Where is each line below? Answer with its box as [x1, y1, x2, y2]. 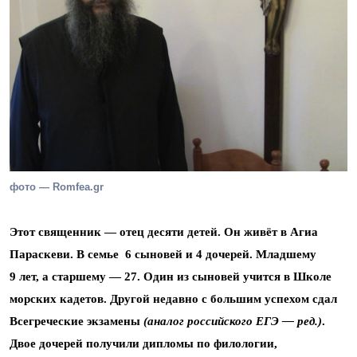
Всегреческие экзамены [10, 314, 143, 328]
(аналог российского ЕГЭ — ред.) [143, 314, 322, 328]
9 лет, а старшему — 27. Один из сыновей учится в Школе [10, 269, 331, 283]
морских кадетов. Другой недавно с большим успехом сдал [10, 292, 337, 305]
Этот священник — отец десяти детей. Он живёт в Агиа [10, 225, 318, 238]
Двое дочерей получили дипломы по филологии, [10, 336, 277, 350]
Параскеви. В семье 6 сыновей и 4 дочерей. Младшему [10, 247, 316, 261]
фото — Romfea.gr [10, 180, 104, 193]
